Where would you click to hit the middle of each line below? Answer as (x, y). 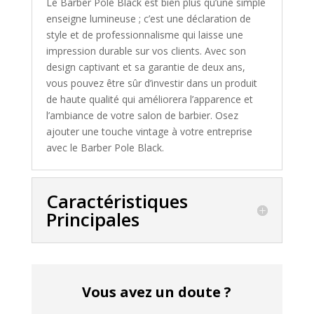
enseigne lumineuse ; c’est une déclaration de (148, 18)
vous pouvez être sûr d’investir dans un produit (151, 83)
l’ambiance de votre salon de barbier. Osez (142, 115)
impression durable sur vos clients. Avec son (146, 50)
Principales (93, 219)
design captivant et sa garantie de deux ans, (145, 67)
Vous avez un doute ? (157, 292)
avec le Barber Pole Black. (105, 147)
